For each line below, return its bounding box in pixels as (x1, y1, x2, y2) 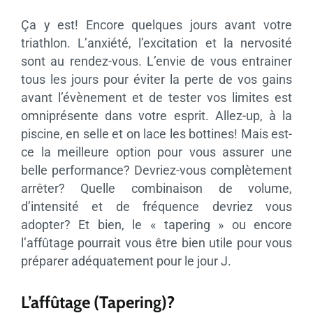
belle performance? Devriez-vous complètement (20, 162, 293, 177)
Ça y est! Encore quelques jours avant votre (20, 17, 293, 32)
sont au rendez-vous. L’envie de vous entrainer (20, 53, 293, 68)
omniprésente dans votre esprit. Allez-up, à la (20, 108, 293, 123)
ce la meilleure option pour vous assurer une (20, 144, 293, 159)
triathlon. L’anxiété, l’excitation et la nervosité (20, 35, 293, 50)
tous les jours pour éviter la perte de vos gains (20, 71, 293, 87)
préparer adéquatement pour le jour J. (20, 253, 231, 268)
